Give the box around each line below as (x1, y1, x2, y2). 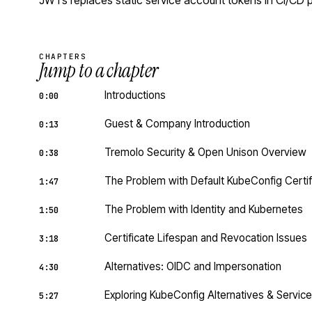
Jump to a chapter (39, 58, 158, 84)
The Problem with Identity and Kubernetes (104, 203, 303, 216)
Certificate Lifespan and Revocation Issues (104, 231, 307, 244)
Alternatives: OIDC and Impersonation (104, 260, 281, 273)
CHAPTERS (39, 52, 87, 61)
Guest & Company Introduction (104, 117, 250, 130)
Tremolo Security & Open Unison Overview (104, 146, 306, 159)
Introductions (104, 88, 166, 102)
